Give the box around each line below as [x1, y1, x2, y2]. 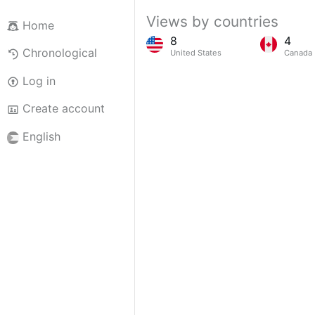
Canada [283, 48, 312, 58]
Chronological [22, 46, 97, 60]
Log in [22, 73, 56, 88]
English [22, 129, 60, 144]
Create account [22, 101, 105, 116]
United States [169, 48, 221, 58]
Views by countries [146, 13, 278, 30]
